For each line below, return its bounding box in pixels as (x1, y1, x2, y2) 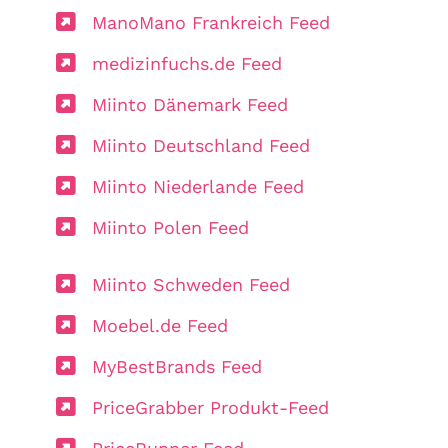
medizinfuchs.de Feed (92, 52, 282, 74)
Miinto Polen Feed (92, 216, 249, 238)
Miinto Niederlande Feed (92, 175, 304, 197)
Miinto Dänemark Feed (92, 93, 288, 115)
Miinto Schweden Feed (92, 273, 290, 295)
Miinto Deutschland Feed (92, 134, 310, 156)
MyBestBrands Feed (92, 355, 262, 377)
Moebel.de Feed (92, 314, 228, 336)
